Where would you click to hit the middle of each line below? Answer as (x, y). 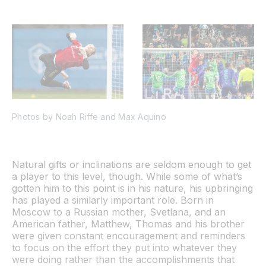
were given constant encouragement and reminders (129, 235)
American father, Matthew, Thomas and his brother (128, 224)
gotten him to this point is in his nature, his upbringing (132, 188)
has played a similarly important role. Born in (113, 200)
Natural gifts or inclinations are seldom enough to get (132, 164)
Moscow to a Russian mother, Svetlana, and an (119, 212)
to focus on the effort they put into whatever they (124, 247)
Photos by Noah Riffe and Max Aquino (89, 116)
